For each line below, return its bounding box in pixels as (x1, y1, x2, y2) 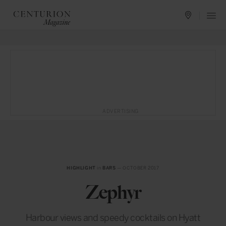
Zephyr (85, 181, 141, 204)
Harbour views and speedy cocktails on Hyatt (25, 212, 201, 223)
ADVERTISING (102, 108, 139, 115)
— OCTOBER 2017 (116, 165, 159, 171)
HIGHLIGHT (67, 165, 96, 171)
